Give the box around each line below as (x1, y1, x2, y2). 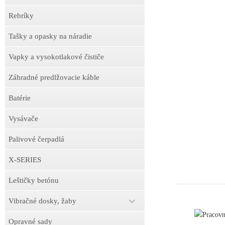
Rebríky (9, 12, 34, 20)
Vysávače (9, 115, 38, 123)
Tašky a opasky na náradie (9, 32, 92, 40)
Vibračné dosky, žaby (9, 197, 76, 205)
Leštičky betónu (9, 176, 59, 184)
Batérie (9, 94, 31, 102)
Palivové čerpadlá (9, 135, 64, 143)
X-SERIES (9, 156, 41, 164)
